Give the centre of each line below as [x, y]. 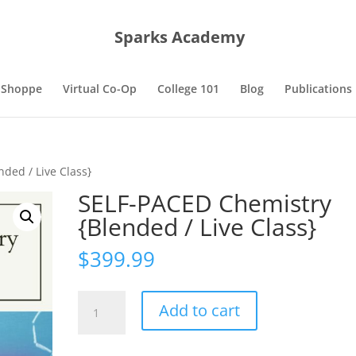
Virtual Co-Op [99, 89]
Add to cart [200, 310]
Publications [318, 89]
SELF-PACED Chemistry [205, 203]
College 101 [188, 89]
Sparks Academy [180, 37]
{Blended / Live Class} [197, 227]
